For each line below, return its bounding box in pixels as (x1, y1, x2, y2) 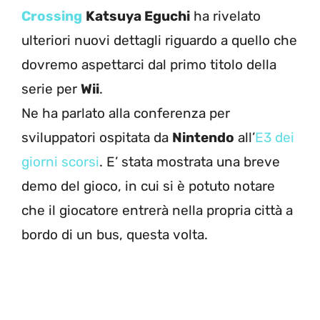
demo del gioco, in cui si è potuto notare (21, 177, 275, 194)
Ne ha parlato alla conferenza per (21, 104, 230, 121)
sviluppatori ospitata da (21, 129, 172, 146)
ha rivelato (190, 7, 261, 24)
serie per (21, 80, 81, 97)
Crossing (21, 7, 82, 24)
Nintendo (172, 129, 234, 146)
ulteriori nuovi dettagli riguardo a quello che (21, 31, 297, 49)
